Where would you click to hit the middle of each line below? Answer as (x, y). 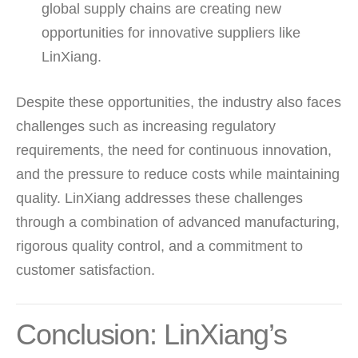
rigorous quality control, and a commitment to (159, 247)
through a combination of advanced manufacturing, (178, 223)
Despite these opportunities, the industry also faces (179, 103)
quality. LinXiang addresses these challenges (159, 199)
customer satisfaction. (86, 270)
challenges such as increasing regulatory (146, 127)
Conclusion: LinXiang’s (152, 335)
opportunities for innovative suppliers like (171, 33)
